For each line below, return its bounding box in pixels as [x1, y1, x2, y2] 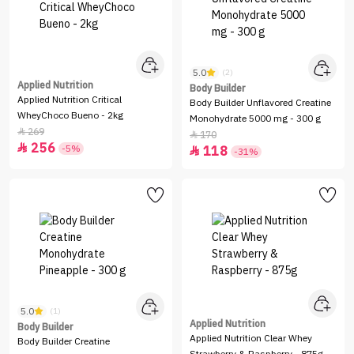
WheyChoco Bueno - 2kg [17, 108, 123, 122]
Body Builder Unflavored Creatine [190, 96, 331, 110]
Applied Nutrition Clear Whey [190, 331, 312, 345]
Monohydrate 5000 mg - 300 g [190, 111, 321, 126]
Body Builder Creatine [17, 334, 110, 348]
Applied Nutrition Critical [17, 92, 122, 107]
